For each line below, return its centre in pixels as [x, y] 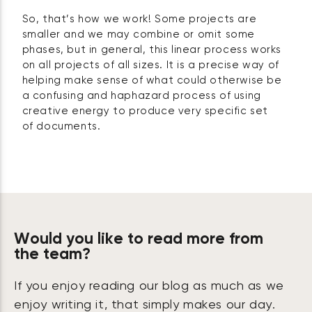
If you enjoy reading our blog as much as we [149, 286]
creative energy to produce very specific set [145, 111]
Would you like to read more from [139, 239]
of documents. [61, 126]
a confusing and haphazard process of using [141, 95]
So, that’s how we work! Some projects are [139, 19]
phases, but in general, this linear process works [152, 49]
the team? [52, 254]
